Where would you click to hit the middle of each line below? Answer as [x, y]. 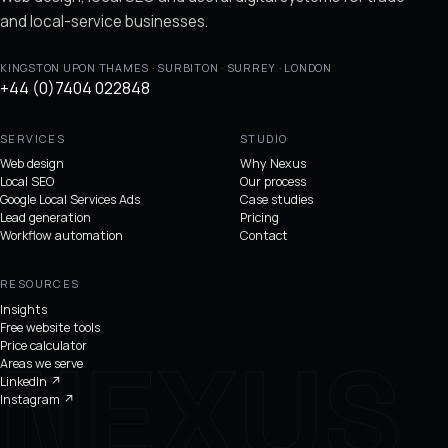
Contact [264, 236]
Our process [273, 182]
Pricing [259, 218]
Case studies [276, 200]
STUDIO [264, 138]
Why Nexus [273, 164]
